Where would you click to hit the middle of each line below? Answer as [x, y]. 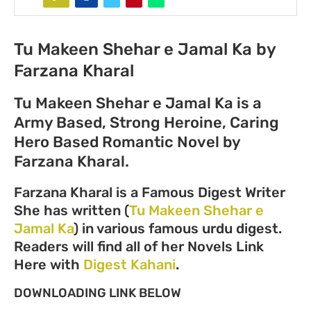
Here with [49, 264]
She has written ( [72, 210]
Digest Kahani [129, 264]
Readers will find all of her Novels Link [139, 246]
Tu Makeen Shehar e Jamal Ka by [145, 49]
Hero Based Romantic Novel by [127, 142]
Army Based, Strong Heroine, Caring [146, 122]
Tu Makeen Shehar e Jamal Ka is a [138, 103]
